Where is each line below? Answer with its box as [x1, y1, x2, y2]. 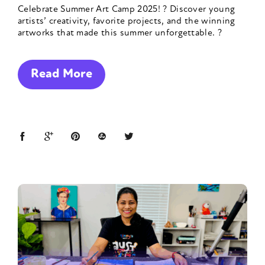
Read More [31, 67, 92, 82]
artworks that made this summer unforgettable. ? [18, 28, 222, 38]
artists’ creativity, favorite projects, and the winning [18, 17, 235, 27]
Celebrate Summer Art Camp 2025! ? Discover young [18, 5, 235, 15]
